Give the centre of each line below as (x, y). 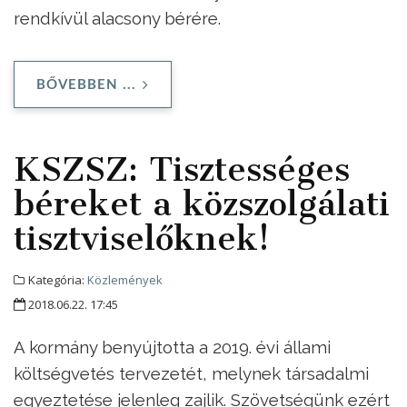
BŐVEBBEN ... (86, 85)
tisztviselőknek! (142, 238)
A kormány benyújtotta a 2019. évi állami (172, 347)
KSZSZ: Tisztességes (182, 169)
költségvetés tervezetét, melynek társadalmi (191, 374)
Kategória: (56, 280)
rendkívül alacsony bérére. (117, 18)
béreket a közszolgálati (202, 204)
